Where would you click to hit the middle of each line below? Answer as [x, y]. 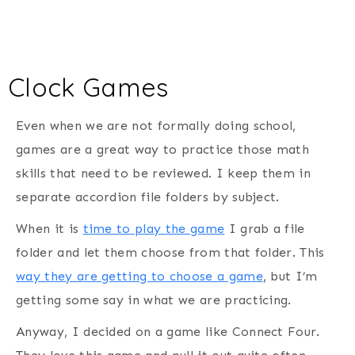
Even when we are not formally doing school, [156, 125]
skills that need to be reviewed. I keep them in [164, 173]
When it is [50, 228]
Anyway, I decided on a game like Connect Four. [168, 331]
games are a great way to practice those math [163, 149]
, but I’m [290, 276]
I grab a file [265, 228]
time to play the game [154, 228]
